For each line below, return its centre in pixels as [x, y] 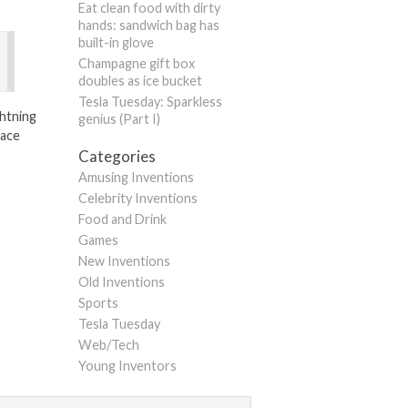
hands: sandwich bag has [149, 25]
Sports [98, 303]
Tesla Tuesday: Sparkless [150, 102]
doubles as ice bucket [140, 81]
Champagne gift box [137, 64]
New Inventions [124, 261]
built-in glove [116, 43]
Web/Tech [109, 345]
